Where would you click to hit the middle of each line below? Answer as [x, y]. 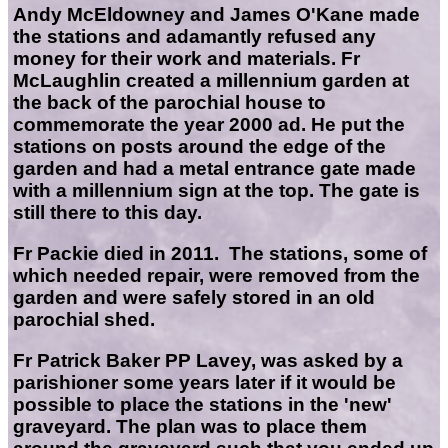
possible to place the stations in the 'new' [202, 404]
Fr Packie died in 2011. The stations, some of [220, 253]
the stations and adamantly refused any [194, 36]
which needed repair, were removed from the [216, 275]
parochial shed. [84, 319]
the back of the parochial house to [169, 102]
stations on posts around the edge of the [199, 146]
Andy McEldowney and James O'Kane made [216, 14]
